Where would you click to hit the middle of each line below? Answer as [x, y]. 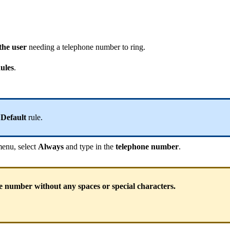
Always [52, 146]
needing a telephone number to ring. [86, 47]
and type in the [91, 146]
